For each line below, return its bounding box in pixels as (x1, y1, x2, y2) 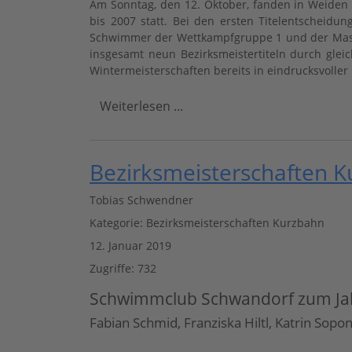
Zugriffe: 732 (90, 261, 156, 277)
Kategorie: (90, 215, 146, 231)
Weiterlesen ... (100, 97, 183, 115)
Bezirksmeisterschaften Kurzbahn (146, 215, 324, 231)
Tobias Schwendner (90, 192, 193, 208)
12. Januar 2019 (90, 238, 171, 254)
